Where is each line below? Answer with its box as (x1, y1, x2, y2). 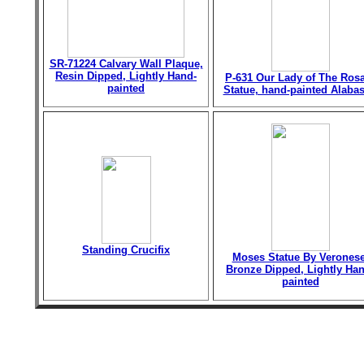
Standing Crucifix (82, 244, 170, 256)
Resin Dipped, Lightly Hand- (55, 70, 197, 82)
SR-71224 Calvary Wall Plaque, (49, 58, 203, 70)
